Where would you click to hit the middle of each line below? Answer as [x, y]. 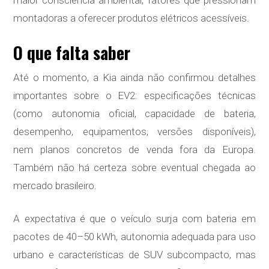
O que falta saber [72, 53]
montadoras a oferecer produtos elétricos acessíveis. [131, 18]
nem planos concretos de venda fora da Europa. [134, 150]
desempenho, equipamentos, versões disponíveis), [134, 132]
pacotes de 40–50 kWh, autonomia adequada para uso [134, 237]
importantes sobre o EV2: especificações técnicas [134, 96]
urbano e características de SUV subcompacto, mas [134, 255]
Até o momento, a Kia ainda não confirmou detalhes [134, 78]
